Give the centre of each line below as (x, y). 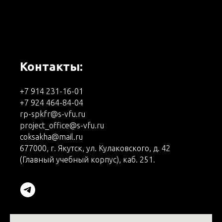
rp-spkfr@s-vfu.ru (53, 114)
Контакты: (51, 67)
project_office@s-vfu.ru (62, 125)
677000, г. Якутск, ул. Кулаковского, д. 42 (95, 148)
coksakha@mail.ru (51, 137)
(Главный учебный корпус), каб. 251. (87, 160)
